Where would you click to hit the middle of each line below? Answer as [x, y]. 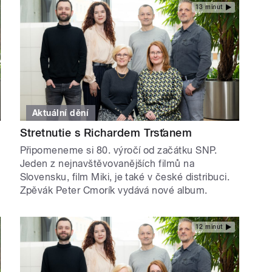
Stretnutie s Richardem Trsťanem [106, 133]
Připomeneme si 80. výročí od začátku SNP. [118, 151]
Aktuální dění [61, 113]
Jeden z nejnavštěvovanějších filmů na [107, 164]
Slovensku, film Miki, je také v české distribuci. [125, 177]
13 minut [209, 7]
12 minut [209, 226]
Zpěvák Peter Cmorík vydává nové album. [114, 191]
